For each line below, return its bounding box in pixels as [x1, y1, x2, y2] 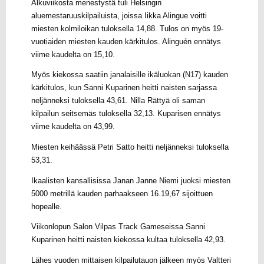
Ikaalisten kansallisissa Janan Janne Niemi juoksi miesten [31, 176, 230, 185]
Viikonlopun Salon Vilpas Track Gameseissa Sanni [31, 223, 205, 232]
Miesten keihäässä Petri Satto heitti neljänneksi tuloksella [31, 143, 229, 151]
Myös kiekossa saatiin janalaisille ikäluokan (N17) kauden [31, 71, 228, 80]
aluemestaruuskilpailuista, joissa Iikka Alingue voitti [31, 11, 207, 20]
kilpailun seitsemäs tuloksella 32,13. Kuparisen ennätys [31, 110, 221, 118]
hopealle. [31, 202, 62, 211]
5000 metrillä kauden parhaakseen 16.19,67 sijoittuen [31, 189, 213, 198]
